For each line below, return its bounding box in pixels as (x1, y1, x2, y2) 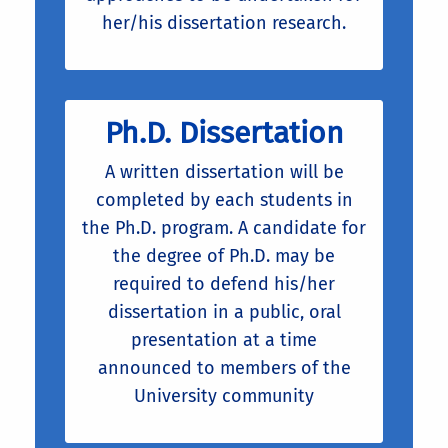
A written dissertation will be (104, 160, 344, 183)
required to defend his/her (113, 272, 335, 295)
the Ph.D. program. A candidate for (82, 216, 366, 239)
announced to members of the (97, 356, 351, 379)
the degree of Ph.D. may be (113, 244, 335, 267)
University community (134, 384, 314, 407)
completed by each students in (95, 188, 353, 211)
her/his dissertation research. (102, 11, 346, 34)
